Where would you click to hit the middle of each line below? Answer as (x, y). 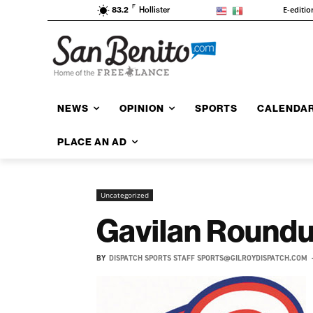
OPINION (142, 108)
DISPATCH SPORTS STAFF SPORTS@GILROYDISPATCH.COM (208, 258)
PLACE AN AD (92, 141)
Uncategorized (125, 195)
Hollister (154, 10)
